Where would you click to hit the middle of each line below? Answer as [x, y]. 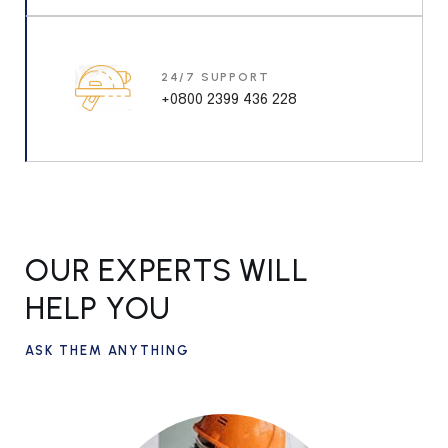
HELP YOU [98, 309]
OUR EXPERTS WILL [167, 271]
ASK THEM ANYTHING [108, 351]
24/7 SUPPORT [215, 76]
